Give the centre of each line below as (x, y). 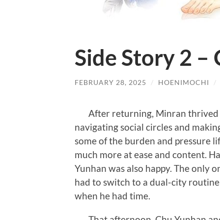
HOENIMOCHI (184, 82)
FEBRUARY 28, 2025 (110, 82)
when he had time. (112, 195)
